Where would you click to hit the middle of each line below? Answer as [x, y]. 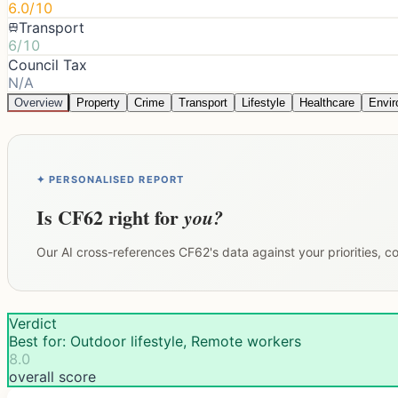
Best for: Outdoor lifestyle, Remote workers [155, 341]
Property [98, 102]
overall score [52, 376]
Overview [38, 102]
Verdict [33, 323]
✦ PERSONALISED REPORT [111, 179]
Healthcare [327, 102]
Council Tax [48, 64]
